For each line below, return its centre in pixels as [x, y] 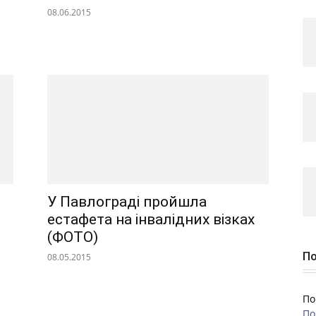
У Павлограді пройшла [127, 202]
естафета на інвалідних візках [151, 220]
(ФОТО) [73, 237]
